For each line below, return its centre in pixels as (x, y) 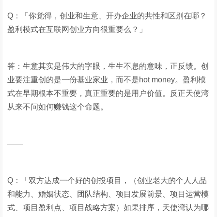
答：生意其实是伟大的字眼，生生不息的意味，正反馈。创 (108, 66)
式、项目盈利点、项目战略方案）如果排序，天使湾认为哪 (108, 208)
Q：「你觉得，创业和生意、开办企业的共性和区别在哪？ (107, 16)
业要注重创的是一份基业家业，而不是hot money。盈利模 (107, 80)
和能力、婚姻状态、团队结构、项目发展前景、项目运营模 (108, 194)
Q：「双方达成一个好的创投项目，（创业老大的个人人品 (107, 180)
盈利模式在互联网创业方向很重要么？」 (77, 29)
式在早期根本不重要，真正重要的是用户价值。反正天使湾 (108, 93)
